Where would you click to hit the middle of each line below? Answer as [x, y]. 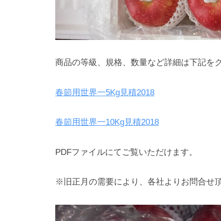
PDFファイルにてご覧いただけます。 [126, 152]
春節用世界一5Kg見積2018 [105, 92]
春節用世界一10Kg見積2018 [107, 122]
